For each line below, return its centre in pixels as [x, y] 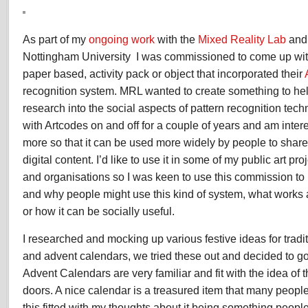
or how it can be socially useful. [99, 211]
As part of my [56, 39]
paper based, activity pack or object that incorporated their [164, 74]
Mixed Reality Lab [243, 39]
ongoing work [122, 39]
